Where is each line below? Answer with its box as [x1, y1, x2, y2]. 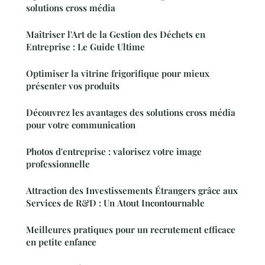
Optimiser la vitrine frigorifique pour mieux [26, 67, 209, 79]
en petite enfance [26, 235, 96, 248]
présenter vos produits [26, 79, 119, 92]
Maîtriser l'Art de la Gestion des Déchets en [26, 28, 205, 40]
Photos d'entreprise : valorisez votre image [26, 145, 202, 157]
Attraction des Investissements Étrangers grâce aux [26, 184, 238, 196]
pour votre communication [26, 118, 135, 131]
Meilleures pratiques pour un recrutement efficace [26, 223, 235, 235]
